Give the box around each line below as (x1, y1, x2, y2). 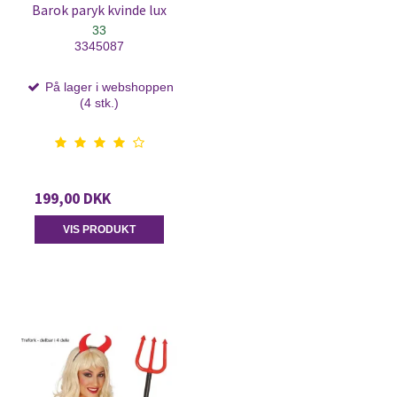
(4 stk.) (80, 95, 119, 110)
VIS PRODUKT (63, 222, 136, 236)
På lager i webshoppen (41, 79, 174, 94)
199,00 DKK (35, 188, 111, 208)
